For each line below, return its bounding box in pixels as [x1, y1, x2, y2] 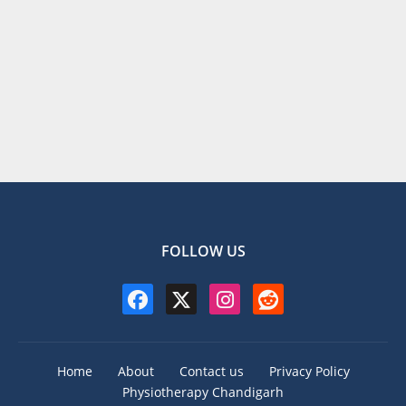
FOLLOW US [160, 241, 246, 262]
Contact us [179, 362, 244, 381]
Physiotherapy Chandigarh [122, 383, 284, 401]
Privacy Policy [268, 362, 350, 381]
